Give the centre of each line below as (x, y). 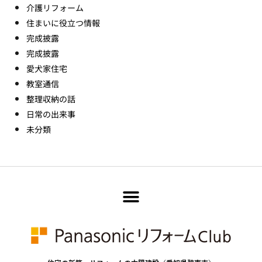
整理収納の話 (51, 99)
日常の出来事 (51, 114)
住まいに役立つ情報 (63, 23)
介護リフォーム (55, 7)
